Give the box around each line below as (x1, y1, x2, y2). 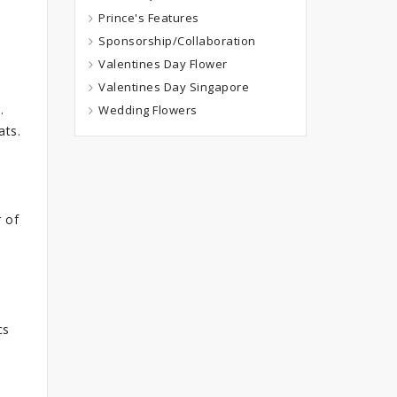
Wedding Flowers (98, 101, 198, 118)
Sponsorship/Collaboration (98, 32, 256, 49)
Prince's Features (98, 9, 199, 26)
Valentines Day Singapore (98, 78, 249, 95)
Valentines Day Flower (98, 55, 228, 72)
